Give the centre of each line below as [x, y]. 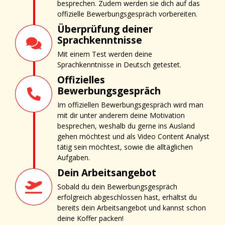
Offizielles [81, 80]
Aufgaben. [74, 157]
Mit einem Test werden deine [105, 54]
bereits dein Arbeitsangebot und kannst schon [132, 207]
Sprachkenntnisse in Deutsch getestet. [119, 64]
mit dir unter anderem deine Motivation [121, 115]
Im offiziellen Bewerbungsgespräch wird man [130, 104]
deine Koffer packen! [90, 218]
